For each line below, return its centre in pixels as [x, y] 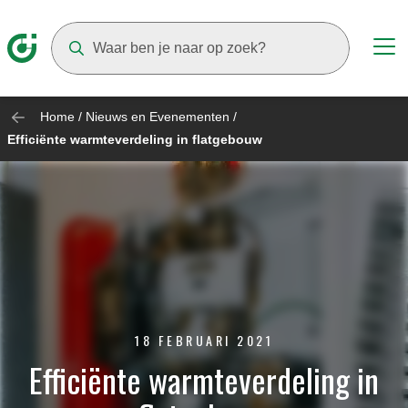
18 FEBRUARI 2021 [204, 340]
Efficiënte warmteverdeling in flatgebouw [135, 140]
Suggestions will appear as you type [167, 84]
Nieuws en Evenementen [158, 117]
